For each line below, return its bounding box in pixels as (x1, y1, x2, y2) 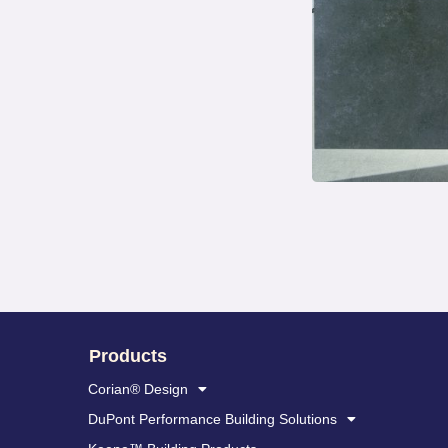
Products (88, 346, 167, 367)
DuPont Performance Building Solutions (87, 411, 337, 428)
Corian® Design (87, 381, 188, 398)
